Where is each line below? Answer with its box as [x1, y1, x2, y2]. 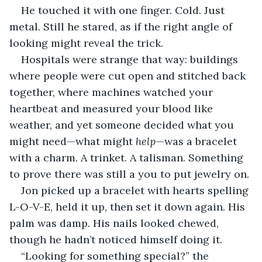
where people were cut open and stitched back [9, 68, 249, 82]
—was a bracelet [156, 134, 240, 148]
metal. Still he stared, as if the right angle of [9, 19, 235, 33]
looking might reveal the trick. [9, 36, 163, 50]
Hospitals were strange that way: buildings [21, 52, 241, 66]
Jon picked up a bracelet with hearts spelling [21, 183, 251, 197]
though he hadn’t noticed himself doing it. [9, 232, 222, 246]
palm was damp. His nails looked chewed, [9, 216, 222, 230]
